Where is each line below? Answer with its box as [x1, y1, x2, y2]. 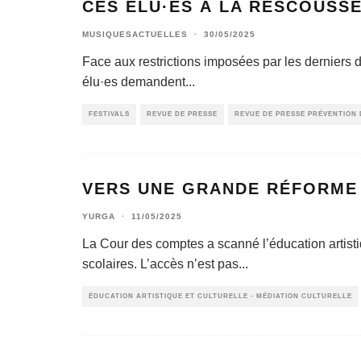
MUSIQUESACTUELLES [82, 30, 188, 39]
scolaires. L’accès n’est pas [82, 257, 239, 271]
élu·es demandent [82, 75, 185, 89]
